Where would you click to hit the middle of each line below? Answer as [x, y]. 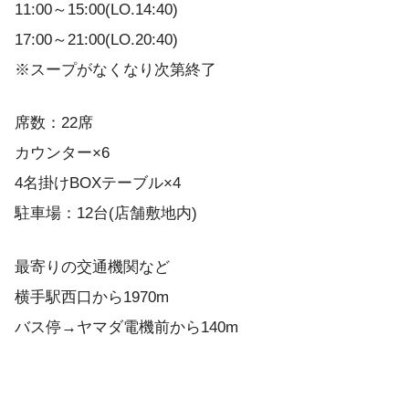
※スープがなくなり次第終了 [115, 69]
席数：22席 [54, 123]
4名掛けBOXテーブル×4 [98, 184]
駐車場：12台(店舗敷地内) [106, 214]
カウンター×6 [62, 153]
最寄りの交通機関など [92, 267]
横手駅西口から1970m [92, 298]
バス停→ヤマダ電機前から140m [126, 328]
